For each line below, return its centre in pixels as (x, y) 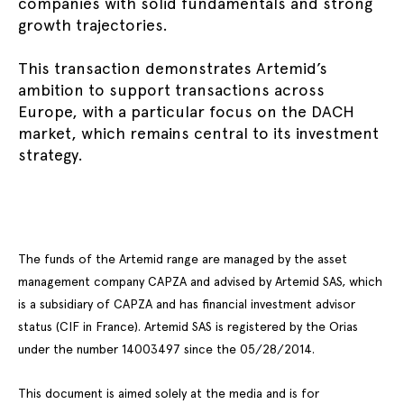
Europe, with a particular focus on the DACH (186, 111)
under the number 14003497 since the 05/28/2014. (166, 349)
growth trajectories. (93, 25)
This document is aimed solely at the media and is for (169, 393)
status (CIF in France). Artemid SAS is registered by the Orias (188, 326)
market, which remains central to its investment (198, 133)
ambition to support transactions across (171, 90)
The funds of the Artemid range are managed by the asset (183, 259)
